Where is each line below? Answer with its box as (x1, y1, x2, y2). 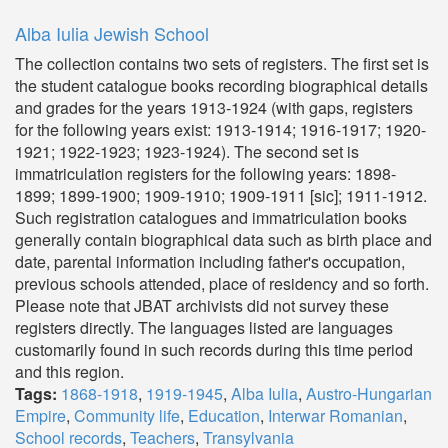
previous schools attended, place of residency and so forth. (15, 272, 429, 295)
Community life (74, 404, 180, 427)
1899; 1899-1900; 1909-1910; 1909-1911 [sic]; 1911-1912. (15, 184, 427, 207)
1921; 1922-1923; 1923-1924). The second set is (15, 140, 359, 163)
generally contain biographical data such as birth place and (15, 228, 432, 251)
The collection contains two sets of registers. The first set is (15, 52, 429, 75)
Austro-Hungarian (306, 382, 432, 405)
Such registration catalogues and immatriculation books (15, 206, 407, 229)
